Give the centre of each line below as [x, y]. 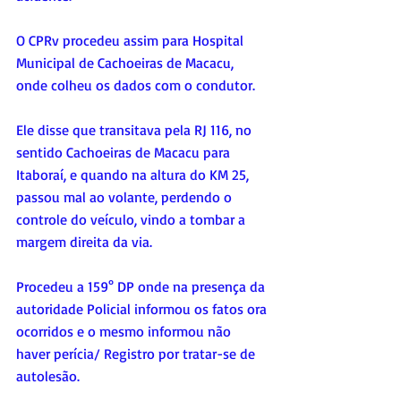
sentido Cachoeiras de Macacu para [125, 153]
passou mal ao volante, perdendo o [126, 197]
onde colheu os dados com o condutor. [136, 85]
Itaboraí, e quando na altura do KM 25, [134, 175]
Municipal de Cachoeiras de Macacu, [127, 63]
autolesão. [48, 376]
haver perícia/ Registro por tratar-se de [137, 354]
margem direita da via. [84, 242]
